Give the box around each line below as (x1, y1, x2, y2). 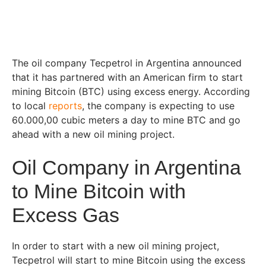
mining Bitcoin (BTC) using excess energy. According (12, 85, 250, 98)
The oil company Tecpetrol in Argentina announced (12, 57, 242, 69)
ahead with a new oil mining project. (12, 128, 178, 141)
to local (12, 100, 49, 112)
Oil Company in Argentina (12, 156, 241, 179)
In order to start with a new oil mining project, (12, 240, 219, 252)
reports (49, 100, 82, 112)
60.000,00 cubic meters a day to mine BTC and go (12, 114, 240, 126)
